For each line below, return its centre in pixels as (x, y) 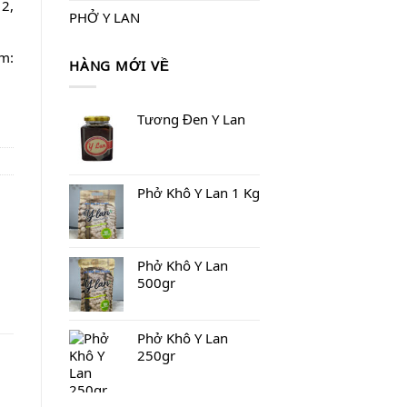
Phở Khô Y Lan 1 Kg (199, 192)
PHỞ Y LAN (104, 17)
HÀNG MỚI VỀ (119, 65)
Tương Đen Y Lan (191, 119)
